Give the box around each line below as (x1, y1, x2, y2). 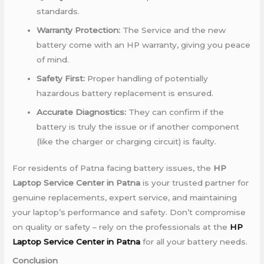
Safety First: (37, 73, 85, 83)
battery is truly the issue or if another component (37, 121, 240, 131)
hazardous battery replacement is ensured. (37, 88, 214, 98)
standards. (37, 6, 80, 16)
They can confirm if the (126, 107, 225, 117)
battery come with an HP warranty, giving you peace (37, 39, 251, 49)
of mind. (37, 54, 70, 64)
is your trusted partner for (140, 178, 249, 188)
